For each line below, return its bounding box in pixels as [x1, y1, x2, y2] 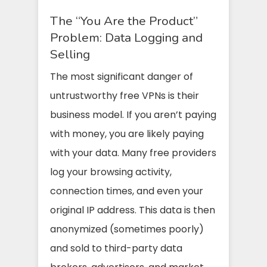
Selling [50, 45, 90, 63]
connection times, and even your [50, 184, 203, 198]
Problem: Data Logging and [50, 29, 203, 46]
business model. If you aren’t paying [50, 107, 216, 122]
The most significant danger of [50, 69, 193, 83]
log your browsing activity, [50, 164, 172, 179]
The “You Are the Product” [50, 12, 198, 29]
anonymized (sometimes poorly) [50, 222, 204, 236]
